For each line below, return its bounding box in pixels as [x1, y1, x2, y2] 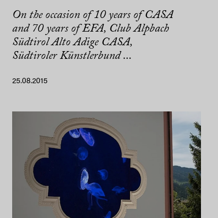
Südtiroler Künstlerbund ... [12, 50, 132, 62]
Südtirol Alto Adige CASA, [12, 36, 132, 49]
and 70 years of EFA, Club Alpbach [12, 23, 169, 35]
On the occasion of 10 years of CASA [12, 9, 173, 21]
